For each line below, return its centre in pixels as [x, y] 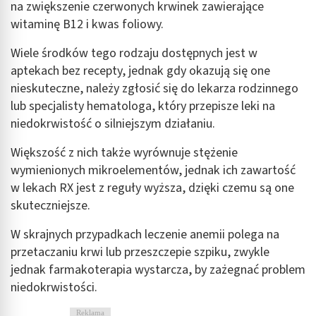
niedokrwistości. [54, 287]
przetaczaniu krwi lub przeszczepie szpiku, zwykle [140, 252]
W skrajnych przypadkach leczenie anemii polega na [145, 234]
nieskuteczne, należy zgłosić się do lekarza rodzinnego [154, 88]
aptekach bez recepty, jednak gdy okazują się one [140, 71]
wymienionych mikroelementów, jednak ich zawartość [153, 170]
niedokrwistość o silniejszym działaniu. [113, 123]
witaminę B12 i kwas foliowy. [87, 24]
